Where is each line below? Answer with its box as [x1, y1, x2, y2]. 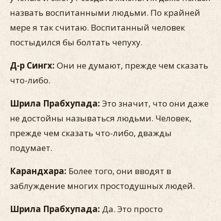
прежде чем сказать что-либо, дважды [10, 127, 172, 139]
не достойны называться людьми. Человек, [10, 112, 191, 124]
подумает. [10, 142, 52, 153]
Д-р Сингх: [10, 60, 57, 71]
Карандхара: [10, 165, 67, 177]
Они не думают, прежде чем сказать [57, 60, 208, 71]
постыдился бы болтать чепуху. [10, 37, 143, 48]
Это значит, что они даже [102, 98, 209, 109]
